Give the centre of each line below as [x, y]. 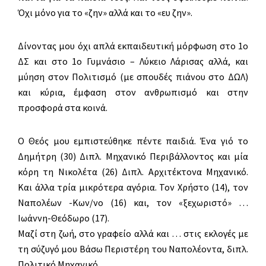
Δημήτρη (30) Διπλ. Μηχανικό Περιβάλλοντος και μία [133, 156]
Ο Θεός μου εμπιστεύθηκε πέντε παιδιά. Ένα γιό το [133, 141]
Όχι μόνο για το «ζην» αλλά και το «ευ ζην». [105, 12]
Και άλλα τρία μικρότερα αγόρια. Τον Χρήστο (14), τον [133, 187]
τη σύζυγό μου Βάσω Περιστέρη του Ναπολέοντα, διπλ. [133, 249]
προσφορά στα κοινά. [63, 107]
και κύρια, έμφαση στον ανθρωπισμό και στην [133, 92]
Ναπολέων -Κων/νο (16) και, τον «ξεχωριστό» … [133, 202]
